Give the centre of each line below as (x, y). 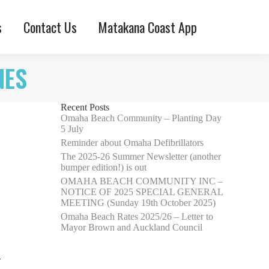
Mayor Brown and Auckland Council (131, 227)
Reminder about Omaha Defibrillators (132, 143)
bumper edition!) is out (104, 167)
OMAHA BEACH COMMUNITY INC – (142, 181)
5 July (72, 129)
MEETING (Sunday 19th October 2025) (138, 203)
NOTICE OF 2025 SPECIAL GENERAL (142, 192)
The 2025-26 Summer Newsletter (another (141, 156)
